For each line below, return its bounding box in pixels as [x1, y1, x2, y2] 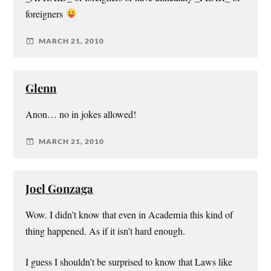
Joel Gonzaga [25, 180, 94, 196]
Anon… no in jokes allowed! [25, 107, 137, 121]
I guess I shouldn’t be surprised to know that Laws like [25, 255, 233, 269]
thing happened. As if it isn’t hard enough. [25, 224, 186, 238]
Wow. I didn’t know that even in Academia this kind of [25, 207, 233, 221]
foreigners [25, 7, 66, 21]
